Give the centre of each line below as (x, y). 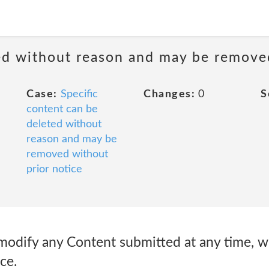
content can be (62, 109)
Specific (79, 94)
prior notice (54, 169)
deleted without (64, 124)
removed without (67, 154)
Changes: (169, 94)
